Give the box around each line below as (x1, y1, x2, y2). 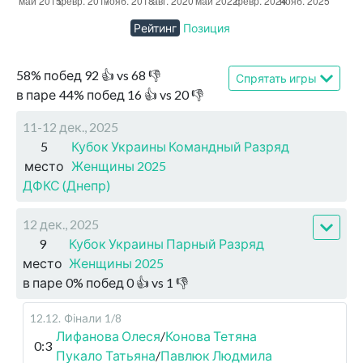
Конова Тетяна (165, 328, 257, 344)
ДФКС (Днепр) (23, 177, 110, 194)
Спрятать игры (235, 71, 317, 86)
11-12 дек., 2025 (23, 119, 118, 135)
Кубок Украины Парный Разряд (69, 236, 265, 252)
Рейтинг (133, 21, 177, 36)
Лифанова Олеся (56, 328, 160, 344)
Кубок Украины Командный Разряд (71, 139, 290, 155)
